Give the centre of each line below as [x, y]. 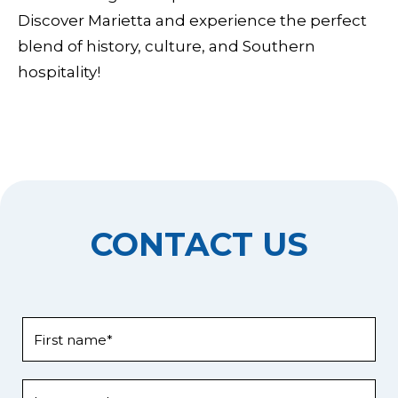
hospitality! [59, 72]
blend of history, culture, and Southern [167, 46]
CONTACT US [199, 244]
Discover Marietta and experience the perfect [192, 20]
